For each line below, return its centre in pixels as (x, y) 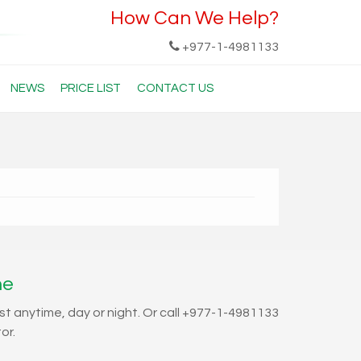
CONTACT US (175, 88)
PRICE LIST (91, 88)
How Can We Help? (195, 18)
